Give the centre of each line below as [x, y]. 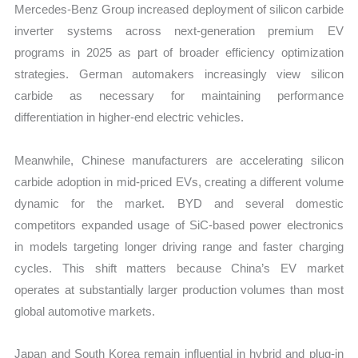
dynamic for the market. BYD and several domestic [179, 203]
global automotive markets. [85, 311]
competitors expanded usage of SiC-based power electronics [179, 225]
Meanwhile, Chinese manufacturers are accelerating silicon [179, 160]
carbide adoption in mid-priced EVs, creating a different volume [179, 181]
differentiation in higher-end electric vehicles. [129, 117]
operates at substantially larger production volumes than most [179, 289]
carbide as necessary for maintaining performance [179, 96]
